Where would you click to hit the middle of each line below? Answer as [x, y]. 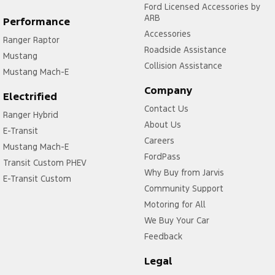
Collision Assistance [183, 65]
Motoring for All [175, 204]
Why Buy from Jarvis [184, 172]
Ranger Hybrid [31, 114]
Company [168, 90]
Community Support [184, 188]
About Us [162, 124]
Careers [159, 140]
